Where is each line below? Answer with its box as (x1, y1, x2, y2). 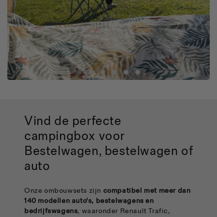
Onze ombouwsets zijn (24, 186, 103, 196)
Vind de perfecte (24, 114, 122, 129)
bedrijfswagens (24, 206, 78, 216)
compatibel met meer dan (103, 186, 191, 196)
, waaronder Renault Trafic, (77, 206, 170, 216)
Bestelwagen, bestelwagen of (24, 144, 193, 159)
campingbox (24, 129, 99, 144)
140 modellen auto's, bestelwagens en (24, 196, 154, 206)
